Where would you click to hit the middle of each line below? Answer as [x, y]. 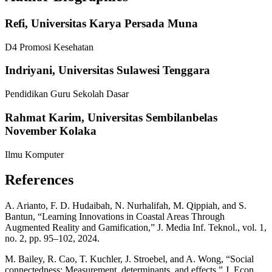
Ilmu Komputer [34, 154]
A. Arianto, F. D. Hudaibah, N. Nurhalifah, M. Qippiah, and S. [126, 206]
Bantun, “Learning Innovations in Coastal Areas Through [115, 217]
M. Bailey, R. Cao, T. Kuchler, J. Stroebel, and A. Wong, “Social [129, 259]
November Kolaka [51, 131]
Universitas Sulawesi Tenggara [134, 70]
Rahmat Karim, [46, 117]
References [39, 180]
